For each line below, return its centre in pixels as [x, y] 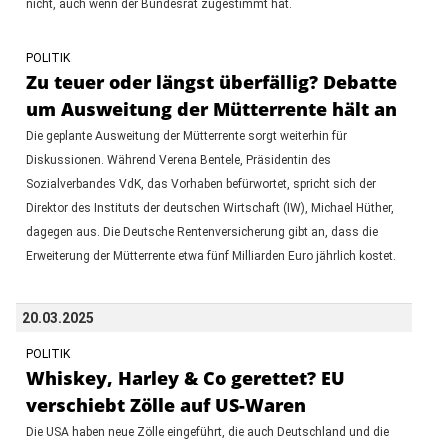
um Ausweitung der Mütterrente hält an [211, 108]
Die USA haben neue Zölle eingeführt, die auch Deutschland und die [207, 431]
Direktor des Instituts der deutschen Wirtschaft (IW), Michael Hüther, [209, 207]
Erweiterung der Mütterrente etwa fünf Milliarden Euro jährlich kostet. [210, 255]
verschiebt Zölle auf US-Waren [165, 404]
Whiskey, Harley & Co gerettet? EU [185, 377]
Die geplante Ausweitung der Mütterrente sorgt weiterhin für [186, 135]
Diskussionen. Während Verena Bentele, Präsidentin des [178, 159]
